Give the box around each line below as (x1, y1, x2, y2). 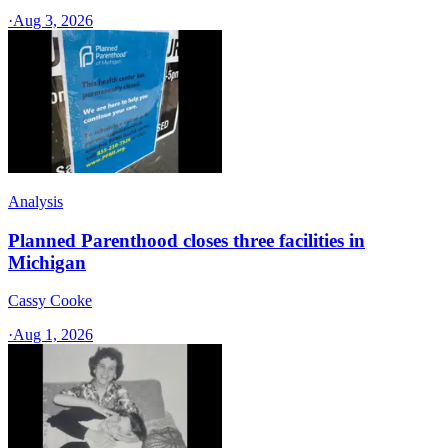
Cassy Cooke (8, 292, 92, 310)
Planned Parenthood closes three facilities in (8, 229, 365, 251)
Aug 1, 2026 (13, 326, 93, 344)
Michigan (8, 251, 86, 273)
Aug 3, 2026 (13, 11, 93, 29)
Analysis (8, 192, 63, 210)
